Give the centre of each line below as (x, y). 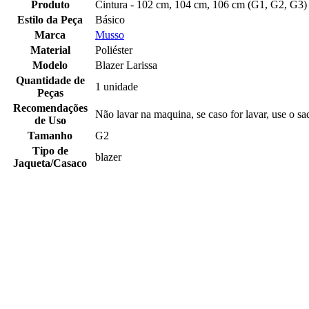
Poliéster (114, 50)
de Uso (50, 121)
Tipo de (50, 151)
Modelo (50, 66)
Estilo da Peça (50, 20)
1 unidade (117, 87)
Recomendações (50, 108)
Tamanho (50, 136)
